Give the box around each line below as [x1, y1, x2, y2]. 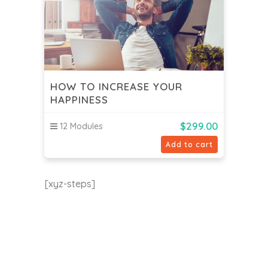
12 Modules [57, 121, 103, 132]
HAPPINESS [50, 93, 108, 106]
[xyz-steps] [44, 178, 95, 190]
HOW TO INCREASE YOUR [50, 80, 182, 93]
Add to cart [166, 140, 213, 150]
